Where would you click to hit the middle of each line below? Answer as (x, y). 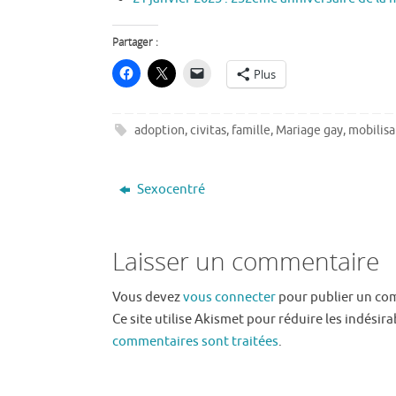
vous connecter (229, 298)
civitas (209, 131)
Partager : (135, 42)
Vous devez (148, 298)
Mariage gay (310, 131)
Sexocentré (169, 190)
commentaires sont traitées (195, 342)
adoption (160, 131)
